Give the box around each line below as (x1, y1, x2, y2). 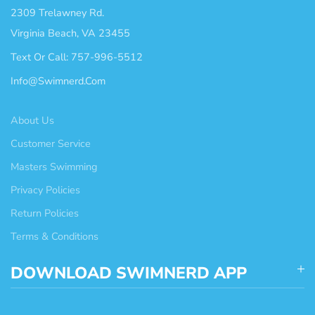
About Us (11, 113, 54, 128)
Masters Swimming (11, 160, 98, 174)
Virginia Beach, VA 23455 (11, 26, 130, 41)
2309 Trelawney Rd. (11, 6, 104, 20)
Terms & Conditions (11, 229, 98, 244)
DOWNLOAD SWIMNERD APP (11, 262, 247, 285)
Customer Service (11, 136, 91, 151)
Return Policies (11, 206, 79, 221)
